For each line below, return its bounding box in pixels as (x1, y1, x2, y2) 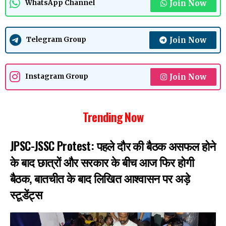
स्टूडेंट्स (10, 185, 42, 203)
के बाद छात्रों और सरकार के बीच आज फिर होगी (10, 153, 194, 171)
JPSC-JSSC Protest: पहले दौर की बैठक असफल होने (10, 137, 216, 154)
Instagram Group (25, 72, 88, 81)
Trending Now (83, 107, 143, 126)
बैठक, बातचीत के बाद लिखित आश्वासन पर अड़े (10, 169, 190, 187)
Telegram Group (26, 35, 86, 44)
